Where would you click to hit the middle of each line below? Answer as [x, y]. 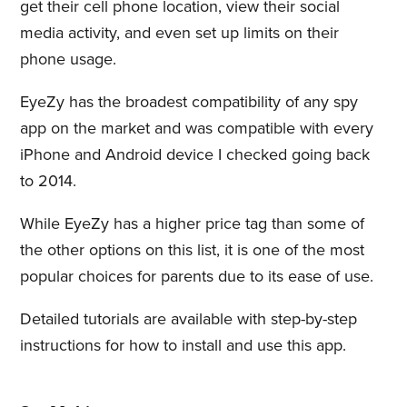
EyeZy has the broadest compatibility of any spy [189, 102]
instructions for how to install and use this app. [183, 346]
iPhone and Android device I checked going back [194, 155]
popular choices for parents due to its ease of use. [196, 277]
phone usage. [68, 60]
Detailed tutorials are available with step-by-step [188, 319]
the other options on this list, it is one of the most [192, 250]
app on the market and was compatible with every [196, 129]
